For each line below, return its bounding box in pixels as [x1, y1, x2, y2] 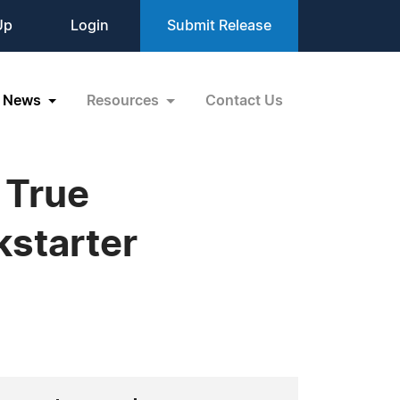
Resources [87, 93, 163, 108]
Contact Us [205, 93, 283, 108]
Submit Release [167, 19, 271, 33]
